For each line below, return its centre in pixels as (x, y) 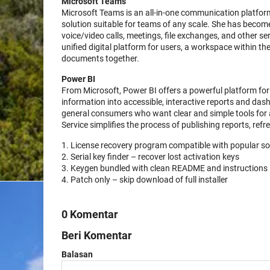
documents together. (100, 58)
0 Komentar (90, 214)
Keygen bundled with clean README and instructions (169, 168)
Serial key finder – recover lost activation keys (155, 157)
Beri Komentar (97, 235)
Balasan (77, 254)
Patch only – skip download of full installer (149, 180)
